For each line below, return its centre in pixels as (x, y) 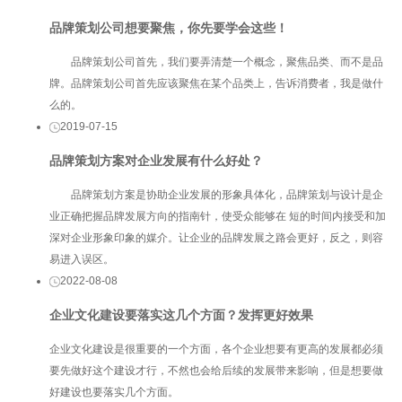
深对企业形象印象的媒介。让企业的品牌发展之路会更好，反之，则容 (216, 238)
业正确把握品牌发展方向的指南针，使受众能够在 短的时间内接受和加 (218, 216)
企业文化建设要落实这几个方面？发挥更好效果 (181, 315)
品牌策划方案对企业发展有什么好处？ (156, 160)
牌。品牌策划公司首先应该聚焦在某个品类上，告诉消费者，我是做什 (216, 83)
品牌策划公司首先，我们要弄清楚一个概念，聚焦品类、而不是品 (216, 61)
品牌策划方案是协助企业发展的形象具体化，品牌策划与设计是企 (216, 195)
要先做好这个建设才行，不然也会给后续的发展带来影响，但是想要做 (216, 371)
